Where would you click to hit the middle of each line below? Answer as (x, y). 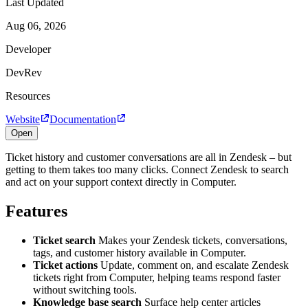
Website (23, 119)
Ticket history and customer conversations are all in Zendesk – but (148, 157)
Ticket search (64, 240)
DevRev (24, 72)
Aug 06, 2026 (36, 25)
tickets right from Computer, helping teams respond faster (157, 277)
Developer (28, 49)
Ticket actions (65, 265)
